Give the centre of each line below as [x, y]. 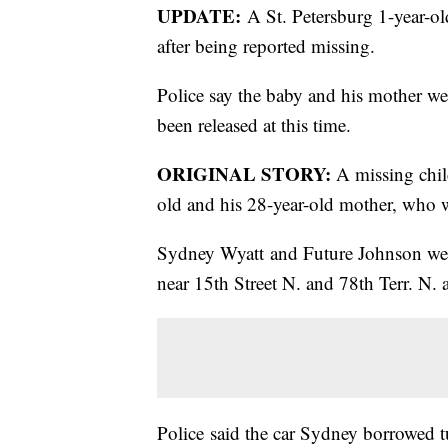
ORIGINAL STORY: [244, 174]
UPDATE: [199, 16]
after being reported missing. [266, 46]
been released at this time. [254, 125]
